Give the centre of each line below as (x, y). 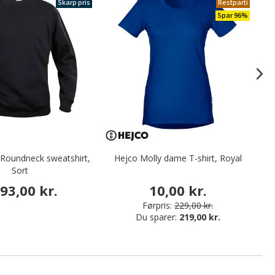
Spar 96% (232, 16)
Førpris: (157, 205)
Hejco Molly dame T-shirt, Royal (178, 158)
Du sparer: (157, 217)
